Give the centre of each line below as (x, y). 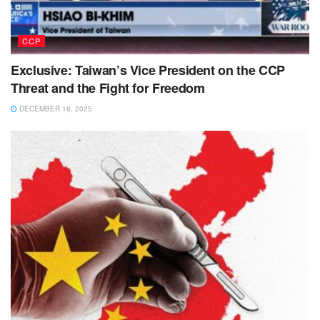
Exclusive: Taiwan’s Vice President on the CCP (148, 70)
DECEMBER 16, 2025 (55, 109)
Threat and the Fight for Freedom (108, 88)
